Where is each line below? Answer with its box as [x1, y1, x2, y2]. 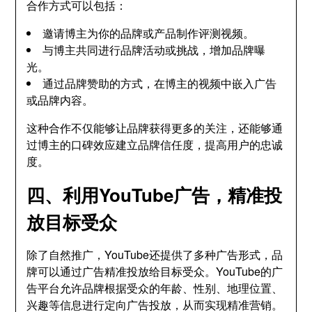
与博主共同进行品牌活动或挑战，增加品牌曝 [42, 42, 266, 58]
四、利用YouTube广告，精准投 [26, 182, 283, 208]
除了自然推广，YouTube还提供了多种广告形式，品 [26, 247, 283, 263]
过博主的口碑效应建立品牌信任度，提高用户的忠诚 [26, 136, 283, 153]
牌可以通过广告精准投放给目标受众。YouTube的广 [26, 263, 283, 279]
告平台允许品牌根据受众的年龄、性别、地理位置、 [26, 280, 283, 296]
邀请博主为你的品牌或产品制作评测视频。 [42, 25, 255, 41]
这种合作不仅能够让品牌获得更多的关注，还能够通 [26, 120, 283, 136]
